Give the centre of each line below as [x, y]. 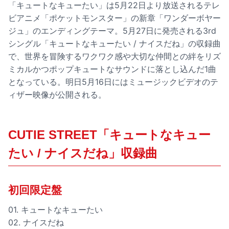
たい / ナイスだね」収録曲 [83, 153]
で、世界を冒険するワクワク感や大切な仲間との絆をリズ [114, 56]
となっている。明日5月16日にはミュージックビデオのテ [113, 82]
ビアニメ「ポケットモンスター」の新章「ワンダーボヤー [114, 18]
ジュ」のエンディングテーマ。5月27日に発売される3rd [112, 30]
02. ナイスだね [36, 222]
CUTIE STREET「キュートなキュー [109, 134]
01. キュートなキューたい [55, 209]
